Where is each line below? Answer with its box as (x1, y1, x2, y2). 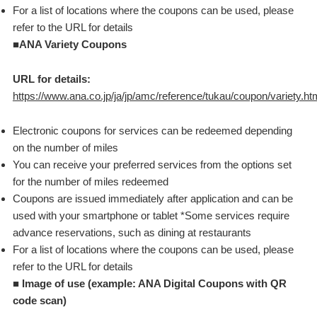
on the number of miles (12, 142, 118, 154)
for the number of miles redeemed (12, 175, 168, 188)
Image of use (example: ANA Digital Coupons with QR (21, 277, 287, 289)
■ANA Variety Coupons (12, 38, 127, 50)
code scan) (12, 294, 67, 306)
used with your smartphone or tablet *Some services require (12, 209, 289, 221)
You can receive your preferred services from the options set (12, 158, 292, 171)
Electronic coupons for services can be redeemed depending (12, 125, 292, 137)
